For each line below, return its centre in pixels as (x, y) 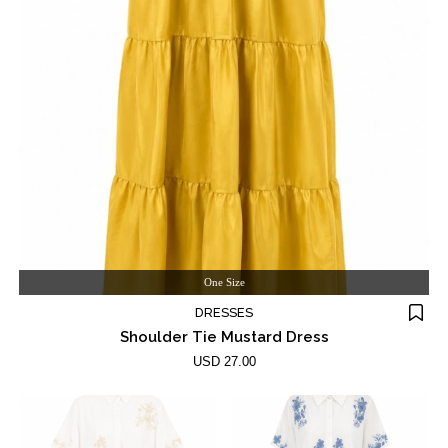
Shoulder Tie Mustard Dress (224, 336)
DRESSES (224, 312)
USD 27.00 (224, 361)
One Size (224, 281)
